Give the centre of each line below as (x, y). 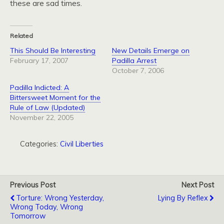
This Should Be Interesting (53, 50)
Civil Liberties (82, 144)
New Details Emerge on (151, 50)
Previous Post (33, 185)
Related (21, 36)
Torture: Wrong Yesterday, (60, 198)
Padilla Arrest (134, 60)
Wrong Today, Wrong (46, 207)
